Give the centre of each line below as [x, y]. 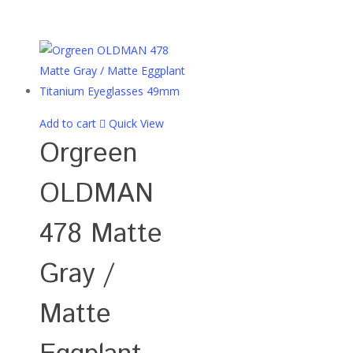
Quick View [136, 123]
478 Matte [101, 234]
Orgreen [88, 154]
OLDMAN [97, 194]
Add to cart [68, 123]
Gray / [77, 275]
